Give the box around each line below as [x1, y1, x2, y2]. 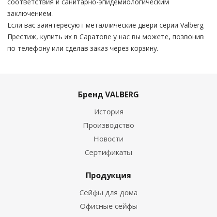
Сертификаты [85, 147, 132, 157]
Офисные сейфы [79, 201, 138, 211]
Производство [83, 120, 134, 130]
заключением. [7, 9, 53, 18]
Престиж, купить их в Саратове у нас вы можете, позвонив [7, 32, 204, 41]
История [93, 107, 124, 116]
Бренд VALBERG [78, 89, 139, 100]
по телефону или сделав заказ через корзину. [7, 44, 158, 53]
